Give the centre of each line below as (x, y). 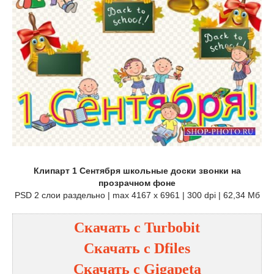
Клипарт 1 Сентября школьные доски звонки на (137, 171)
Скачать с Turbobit (137, 228)
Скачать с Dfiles (137, 249)
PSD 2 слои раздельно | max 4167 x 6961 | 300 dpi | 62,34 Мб (137, 195)
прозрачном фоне (137, 183)
